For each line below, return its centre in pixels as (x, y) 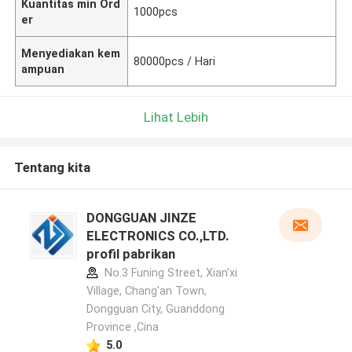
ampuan (43, 69)
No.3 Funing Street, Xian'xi (169, 273)
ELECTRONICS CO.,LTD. (158, 236)
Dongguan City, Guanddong (155, 309)
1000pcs (156, 11)
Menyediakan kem (71, 53)
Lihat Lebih (176, 117)
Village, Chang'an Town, (146, 291)
